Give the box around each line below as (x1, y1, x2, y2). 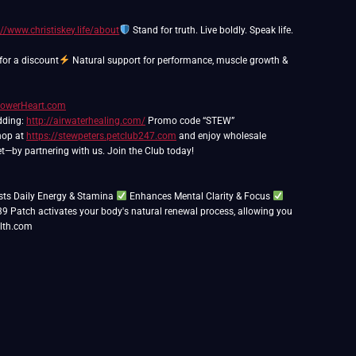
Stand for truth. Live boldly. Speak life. (130, 25, 293, 36)
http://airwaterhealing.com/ (26, 115, 145, 126)
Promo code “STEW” (145, 115, 234, 126)
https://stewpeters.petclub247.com (26, 130, 176, 141)
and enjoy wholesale (176, 130, 266, 141)
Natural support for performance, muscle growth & (69, 55, 288, 66)
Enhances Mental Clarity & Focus (126, 191, 273, 202)
